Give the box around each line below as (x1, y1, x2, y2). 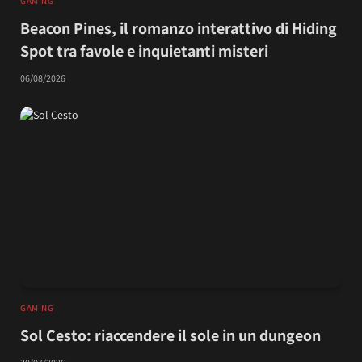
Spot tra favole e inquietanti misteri (20, 40, 268, 61)
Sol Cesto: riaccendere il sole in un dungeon (20, 324, 321, 346)
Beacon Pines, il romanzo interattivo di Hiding (20, 17, 337, 39)
